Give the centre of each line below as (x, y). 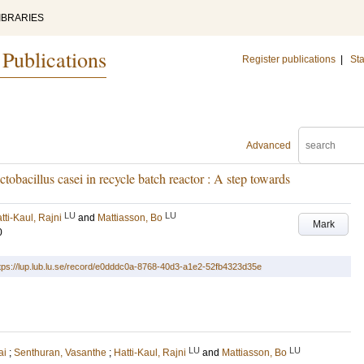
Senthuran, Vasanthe (60, 353)
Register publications (289, 59)
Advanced (269, 145)
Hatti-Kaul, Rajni (150, 353)
